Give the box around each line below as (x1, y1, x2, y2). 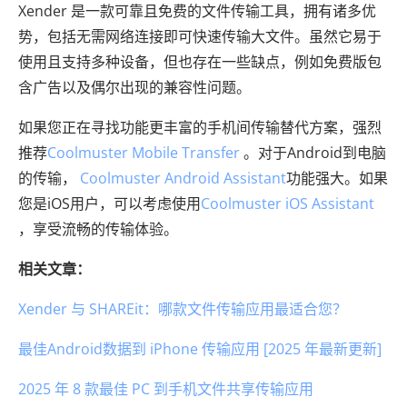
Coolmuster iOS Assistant (201, 194, 374, 213)
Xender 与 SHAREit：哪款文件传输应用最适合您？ (18, 299, 347, 319)
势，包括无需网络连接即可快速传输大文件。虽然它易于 (18, 26, 382, 46)
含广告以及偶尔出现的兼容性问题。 (18, 77, 251, 97)
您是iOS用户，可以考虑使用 (18, 194, 201, 213)
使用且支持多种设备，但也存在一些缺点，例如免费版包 (18, 52, 382, 72)
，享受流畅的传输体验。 (18, 219, 178, 239)
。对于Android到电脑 (240, 143, 386, 163)
